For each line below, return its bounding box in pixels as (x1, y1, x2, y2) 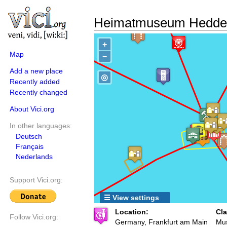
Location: (115, 208, 148, 216)
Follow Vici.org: (10, 213, 58, 221)
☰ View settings (104, 194, 159, 202)
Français (16, 142, 44, 150)
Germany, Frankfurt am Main (115, 218, 208, 226)
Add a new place (10, 67, 63, 75)
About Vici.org (10, 105, 54, 113)
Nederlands (16, 153, 53, 161)
